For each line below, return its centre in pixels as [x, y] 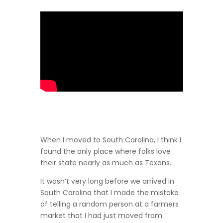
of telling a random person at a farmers [109, 204]
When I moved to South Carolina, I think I [111, 140]
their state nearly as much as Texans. [106, 163]
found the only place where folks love [105, 152]
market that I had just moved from [101, 216]
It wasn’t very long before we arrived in [107, 181]
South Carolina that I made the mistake [109, 193]
